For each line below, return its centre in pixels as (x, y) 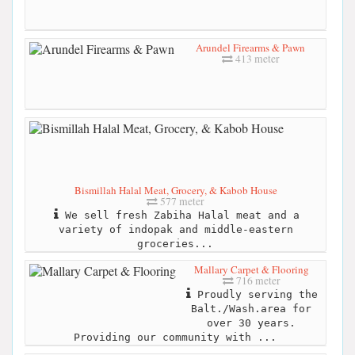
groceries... (175, 244)
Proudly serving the (254, 295)
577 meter (181, 202)
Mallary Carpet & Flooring (251, 270)
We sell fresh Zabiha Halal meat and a (179, 216)
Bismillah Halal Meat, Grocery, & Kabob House (176, 191)
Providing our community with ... (175, 338)
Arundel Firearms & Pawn (250, 48)
